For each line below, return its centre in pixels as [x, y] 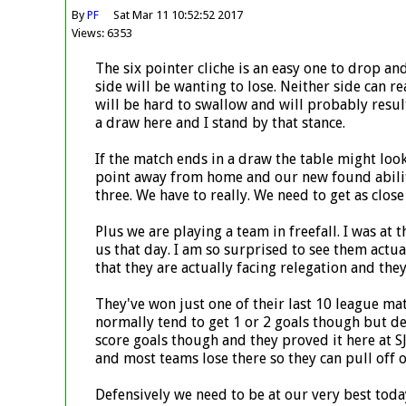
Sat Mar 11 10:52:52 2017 [179, 15]
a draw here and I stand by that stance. [220, 122]
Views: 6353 [102, 34]
